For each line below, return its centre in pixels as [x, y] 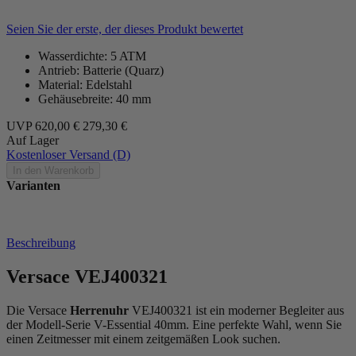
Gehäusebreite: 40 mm [95, 99]
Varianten [33, 185]
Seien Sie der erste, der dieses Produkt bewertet [125, 29]
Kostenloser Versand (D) [68, 154]
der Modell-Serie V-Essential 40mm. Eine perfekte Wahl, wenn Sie [174, 324]
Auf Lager [33, 140]
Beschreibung [41, 242]
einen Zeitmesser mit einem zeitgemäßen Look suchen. [143, 339]
